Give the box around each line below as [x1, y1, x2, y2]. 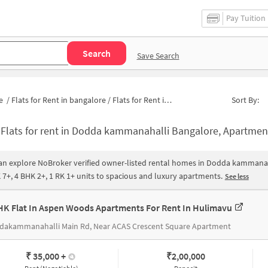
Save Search [136, 50, 179, 61]
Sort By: [232, 94, 260, 105]
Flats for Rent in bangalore [11, 94, 106, 105]
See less [224, 172, 249, 181]
